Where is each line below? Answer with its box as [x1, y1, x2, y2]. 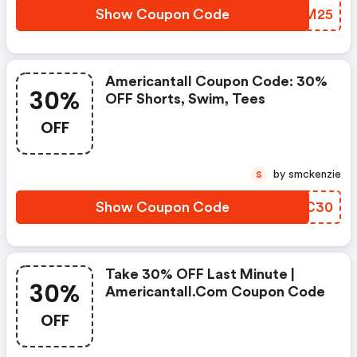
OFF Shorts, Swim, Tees [105, 92, 265, 106]
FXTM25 [275, 7, 333, 22]
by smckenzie [288, 169, 341, 180]
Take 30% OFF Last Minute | [105, 267, 295, 281]
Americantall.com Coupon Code [105, 284, 325, 299]
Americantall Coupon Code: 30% [105, 74, 328, 88]
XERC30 [277, 200, 333, 214]
